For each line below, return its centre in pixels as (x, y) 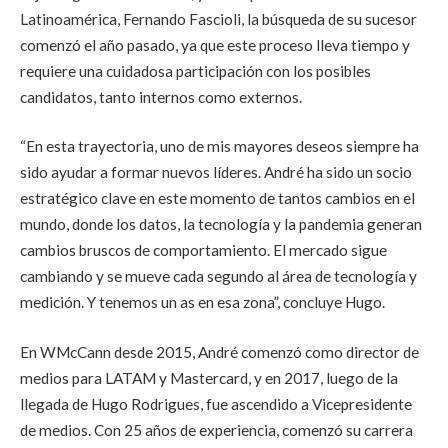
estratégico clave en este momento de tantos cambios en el (217, 198)
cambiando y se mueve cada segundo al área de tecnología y (218, 276)
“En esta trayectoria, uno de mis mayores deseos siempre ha (219, 146)
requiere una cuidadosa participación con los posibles (195, 70)
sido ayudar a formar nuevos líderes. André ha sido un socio (216, 172)
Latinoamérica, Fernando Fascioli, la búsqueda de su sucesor (218, 18)
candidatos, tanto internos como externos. (161, 96)
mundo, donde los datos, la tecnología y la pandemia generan (221, 224)
